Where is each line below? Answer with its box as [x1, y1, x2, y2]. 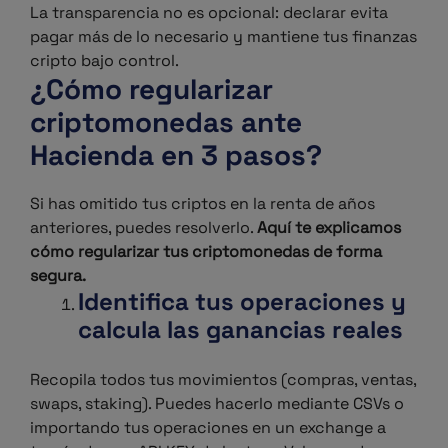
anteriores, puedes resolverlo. [30, 217, 257, 238]
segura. [30, 265, 86, 286]
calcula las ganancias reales [78, 314, 403, 345]
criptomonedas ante [30, 104, 302, 140]
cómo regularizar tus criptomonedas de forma [30, 241, 382, 262]
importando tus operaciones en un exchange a [30, 417, 386, 438]
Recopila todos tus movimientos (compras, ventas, [30, 369, 416, 390]
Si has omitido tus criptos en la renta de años [30, 193, 375, 214]
